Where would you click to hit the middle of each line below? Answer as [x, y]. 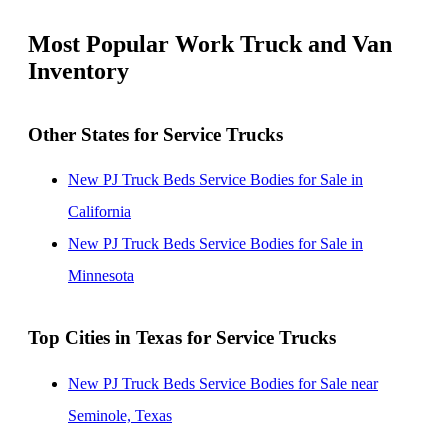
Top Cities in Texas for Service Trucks [182, 338]
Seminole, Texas [120, 415]
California [99, 212]
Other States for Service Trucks [155, 134]
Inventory [78, 70]
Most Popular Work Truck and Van [210, 43]
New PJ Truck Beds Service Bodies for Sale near [223, 383]
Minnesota [101, 276]
